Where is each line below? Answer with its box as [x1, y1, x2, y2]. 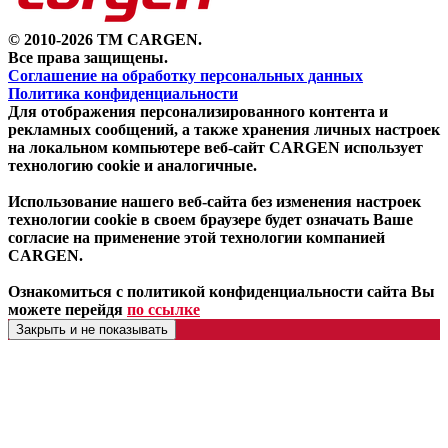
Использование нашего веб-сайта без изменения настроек [8, 192, 421, 210]
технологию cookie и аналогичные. [8, 156, 257, 174]
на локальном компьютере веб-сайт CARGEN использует [8, 138, 423, 156]
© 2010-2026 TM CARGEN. [8, 30, 202, 48]
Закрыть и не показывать [16, 321, 168, 337]
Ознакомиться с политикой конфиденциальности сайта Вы [8, 282, 435, 300]
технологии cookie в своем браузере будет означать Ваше [8, 210, 413, 228]
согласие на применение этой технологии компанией [8, 228, 385, 246]
